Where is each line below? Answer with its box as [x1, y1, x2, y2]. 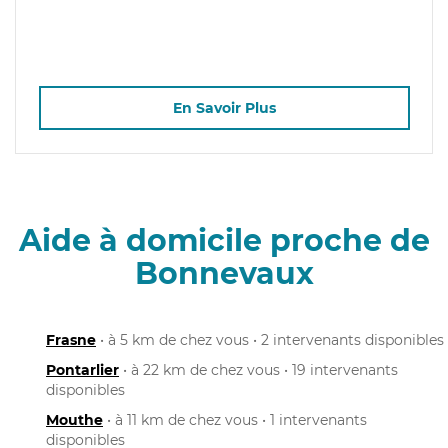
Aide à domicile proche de [18, 221, 430, 259]
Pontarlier [46, 360, 119, 379]
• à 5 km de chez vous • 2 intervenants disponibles [96, 330, 444, 349]
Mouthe [46, 410, 103, 429]
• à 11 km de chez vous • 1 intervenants [103, 410, 367, 429]
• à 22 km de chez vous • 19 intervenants [119, 360, 398, 379]
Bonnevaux [134, 254, 314, 292]
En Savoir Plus [172, 99, 276, 118]
